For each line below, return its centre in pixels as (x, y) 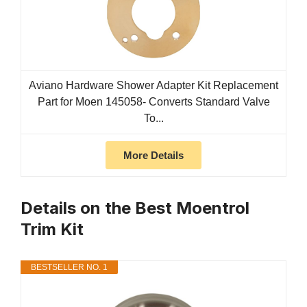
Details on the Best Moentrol (135, 208)
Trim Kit (52, 230)
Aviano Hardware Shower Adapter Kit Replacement (153, 86)
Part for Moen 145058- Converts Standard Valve (153, 102)
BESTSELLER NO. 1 (69, 268)
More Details (153, 156)
